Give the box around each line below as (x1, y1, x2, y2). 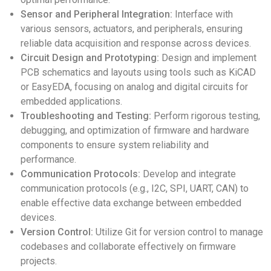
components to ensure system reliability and (21, 139, 209, 151)
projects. (21, 255, 57, 267)
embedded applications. (21, 96, 122, 107)
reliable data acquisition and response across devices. (21, 38, 251, 49)
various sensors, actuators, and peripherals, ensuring (21, 23, 243, 34)
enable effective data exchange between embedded (21, 197, 241, 209)
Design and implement (159, 52, 256, 64)
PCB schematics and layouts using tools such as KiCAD (21, 67, 256, 78)
